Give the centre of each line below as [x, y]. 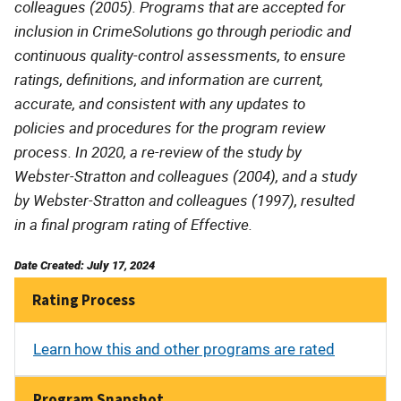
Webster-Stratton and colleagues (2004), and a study [186, 175]
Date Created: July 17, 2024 [85, 265]
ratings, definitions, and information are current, [169, 79]
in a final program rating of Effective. [133, 224]
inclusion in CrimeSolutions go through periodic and [183, 30]
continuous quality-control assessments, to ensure [180, 55]
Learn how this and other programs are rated [184, 349]
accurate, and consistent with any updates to [160, 103]
